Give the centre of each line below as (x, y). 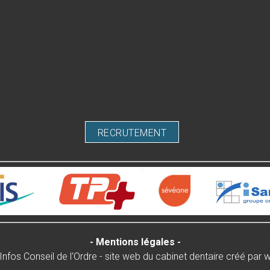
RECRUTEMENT (132, 133)
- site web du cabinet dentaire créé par (180, 257)
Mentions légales (135, 242)
